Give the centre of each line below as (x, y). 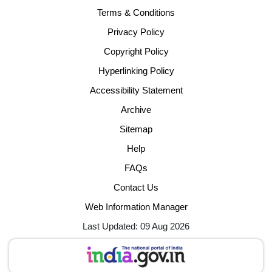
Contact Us (136, 187)
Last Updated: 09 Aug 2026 (136, 226)
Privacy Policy (136, 32)
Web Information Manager (136, 206)
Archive (136, 109)
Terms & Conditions (136, 12)
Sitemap (136, 129)
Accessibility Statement (136, 90)
